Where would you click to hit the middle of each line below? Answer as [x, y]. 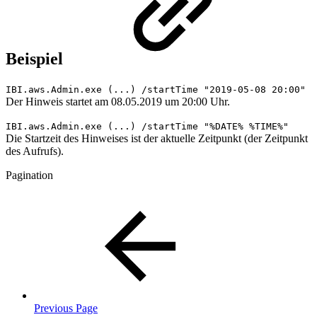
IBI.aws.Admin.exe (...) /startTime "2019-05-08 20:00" [156, 90]
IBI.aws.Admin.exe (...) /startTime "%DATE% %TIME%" [147, 127]
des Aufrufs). [35, 151]
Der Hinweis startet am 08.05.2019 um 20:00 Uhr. [118, 102]
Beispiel [36, 59]
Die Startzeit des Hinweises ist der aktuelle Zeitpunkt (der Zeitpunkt [157, 139]
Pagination [29, 175]
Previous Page [66, 309]
